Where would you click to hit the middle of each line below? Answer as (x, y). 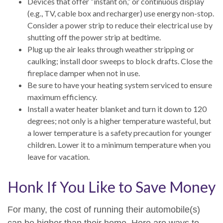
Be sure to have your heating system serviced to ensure (120, 85)
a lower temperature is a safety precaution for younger (119, 133)
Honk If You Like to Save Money (111, 187)
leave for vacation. (58, 157)
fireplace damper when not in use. (84, 73)
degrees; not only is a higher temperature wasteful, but (119, 121)
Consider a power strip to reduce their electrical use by (120, 25)
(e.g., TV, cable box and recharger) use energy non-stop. (121, 13)
